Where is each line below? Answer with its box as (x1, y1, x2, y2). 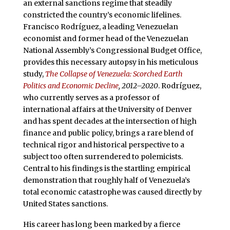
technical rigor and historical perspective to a (23, 140, 184, 149)
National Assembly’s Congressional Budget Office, (23, 45, 202, 55)
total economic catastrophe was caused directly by (23, 187, 202, 197)
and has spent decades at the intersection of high (23, 116, 197, 126)
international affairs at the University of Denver (23, 104, 192, 114)
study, (23, 69, 45, 79)
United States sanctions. (23, 199, 108, 208)
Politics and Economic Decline (23, 81, 119, 90)
